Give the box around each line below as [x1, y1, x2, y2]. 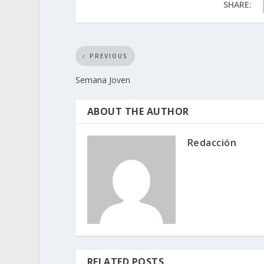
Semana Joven [75, 74, 130, 85]
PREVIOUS [89, 52, 128, 60]
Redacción [187, 136, 237, 149]
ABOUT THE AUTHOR [87, 105, 189, 118]
